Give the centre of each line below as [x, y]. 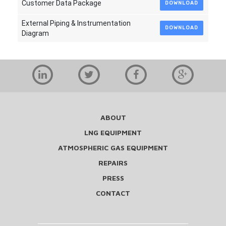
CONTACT [113, 193]
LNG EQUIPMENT [113, 132]
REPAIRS [113, 163]
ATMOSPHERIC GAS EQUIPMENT [113, 148]
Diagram [35, 33]
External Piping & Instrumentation [76, 23]
